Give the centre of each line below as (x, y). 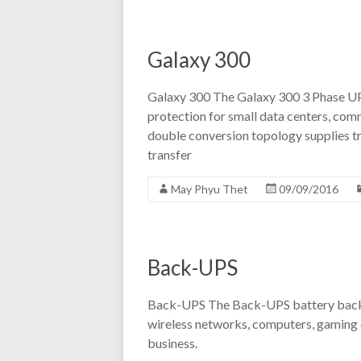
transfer (170, 154)
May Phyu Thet (210, 189)
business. (175, 343)
